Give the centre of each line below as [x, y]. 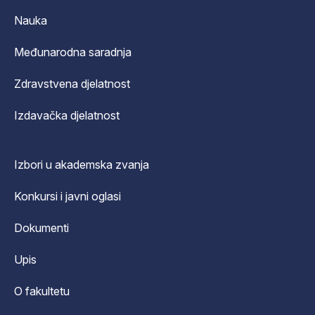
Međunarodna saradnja [73, 52]
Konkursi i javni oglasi [67, 196]
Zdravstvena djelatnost [72, 84]
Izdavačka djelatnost [67, 115]
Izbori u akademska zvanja [82, 165]
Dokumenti [41, 228]
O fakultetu [42, 291]
